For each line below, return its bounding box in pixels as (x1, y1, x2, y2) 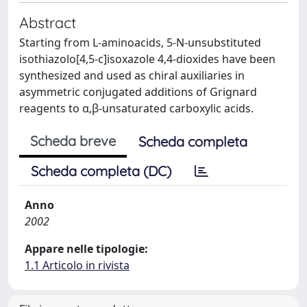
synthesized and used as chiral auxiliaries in (19, 68, 245, 83)
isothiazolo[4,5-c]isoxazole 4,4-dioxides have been (19, 51, 275, 66)
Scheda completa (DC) (31, 162, 171, 180)
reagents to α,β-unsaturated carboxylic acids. (19, 101, 254, 116)
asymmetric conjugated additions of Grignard (19, 84, 257, 99)
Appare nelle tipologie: (25, 241, 148, 256)
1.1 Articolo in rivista (25, 258, 130, 273)
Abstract (19, 13, 76, 32)
